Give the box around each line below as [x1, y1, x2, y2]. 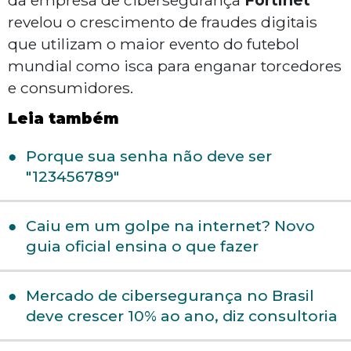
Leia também [8, 110, 119, 128]
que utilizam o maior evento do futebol [8, 34, 299, 54]
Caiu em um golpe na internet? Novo [25, 217, 315, 236]
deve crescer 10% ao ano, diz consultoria [25, 307, 338, 326]
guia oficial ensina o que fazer [25, 237, 259, 256]
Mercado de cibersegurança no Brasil [25, 287, 314, 306]
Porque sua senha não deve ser [25, 147, 272, 166]
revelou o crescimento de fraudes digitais [8, 13, 317, 32]
